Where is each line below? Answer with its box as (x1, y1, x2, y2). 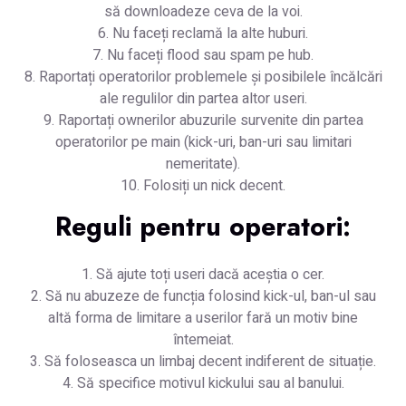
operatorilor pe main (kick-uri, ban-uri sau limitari (54, 130, 352, 153)
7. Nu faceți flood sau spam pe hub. (92, 43, 314, 66)
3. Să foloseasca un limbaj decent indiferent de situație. (30, 350, 376, 372)
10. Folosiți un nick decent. (121, 174, 285, 197)
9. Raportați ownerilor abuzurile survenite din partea (43, 109, 363, 131)
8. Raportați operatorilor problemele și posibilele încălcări (24, 65, 382, 88)
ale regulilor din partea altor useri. (99, 87, 307, 110)
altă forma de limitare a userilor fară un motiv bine (48, 306, 358, 329)
